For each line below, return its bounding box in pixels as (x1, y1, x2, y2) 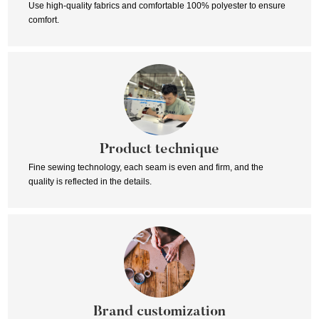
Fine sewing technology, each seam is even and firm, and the (28, 162, 263, 173)
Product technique (100, 142, 219, 157)
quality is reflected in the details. (28, 177, 152, 187)
